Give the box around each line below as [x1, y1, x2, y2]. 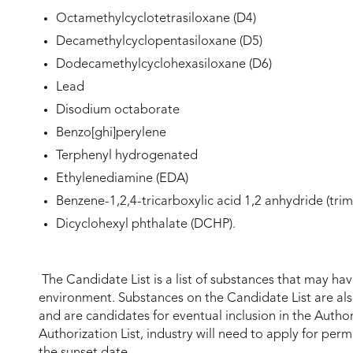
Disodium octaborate [56, 103, 180, 117]
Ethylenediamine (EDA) [56, 172, 188, 185]
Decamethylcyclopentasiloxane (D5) [56, 35, 262, 48]
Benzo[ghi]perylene [56, 126, 166, 139]
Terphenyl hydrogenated [56, 149, 198, 162]
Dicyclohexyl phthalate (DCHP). [56, 217, 236, 231]
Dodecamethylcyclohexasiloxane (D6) [56, 58, 272, 71]
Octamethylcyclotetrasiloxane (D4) [56, 12, 256, 25]
